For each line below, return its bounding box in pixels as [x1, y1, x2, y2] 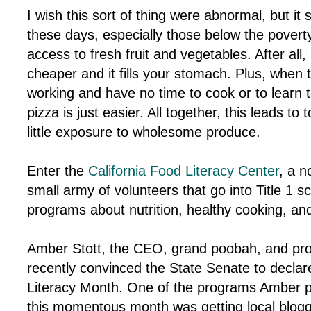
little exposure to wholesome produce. [26, 124, 260, 140]
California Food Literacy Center [87, 163, 279, 179]
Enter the [26, 163, 88, 179]
